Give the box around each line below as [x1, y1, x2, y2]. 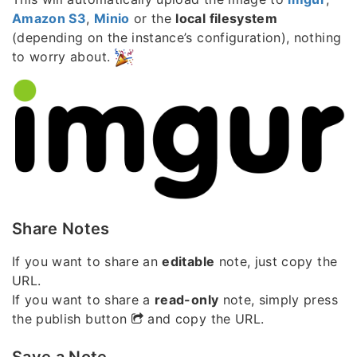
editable [162, 253, 215, 269]
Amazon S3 [12, 10, 87, 26]
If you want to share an [12, 253, 163, 269]
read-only [155, 291, 219, 308]
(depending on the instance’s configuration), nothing [12, 29, 342, 45]
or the [129, 10, 176, 26]
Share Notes [12, 218, 110, 238]
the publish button [12, 310, 131, 327]
